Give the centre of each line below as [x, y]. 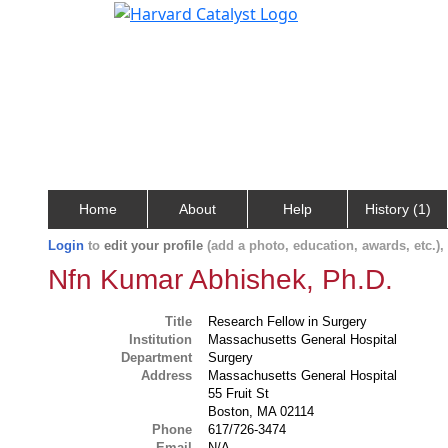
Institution [161, 339]
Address [167, 375]
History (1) [397, 209]
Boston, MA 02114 [261, 411]
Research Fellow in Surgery [288, 321]
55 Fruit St [239, 393]
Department [157, 357]
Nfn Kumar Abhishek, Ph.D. [220, 279]
